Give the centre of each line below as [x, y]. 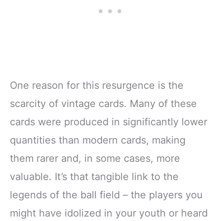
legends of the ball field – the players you [106, 195]
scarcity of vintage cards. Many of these [103, 103]
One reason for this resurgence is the [97, 85]
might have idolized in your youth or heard [109, 213]
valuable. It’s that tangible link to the [94, 176]
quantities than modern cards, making [98, 140]
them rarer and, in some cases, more [95, 158]
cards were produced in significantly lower [109, 122]
